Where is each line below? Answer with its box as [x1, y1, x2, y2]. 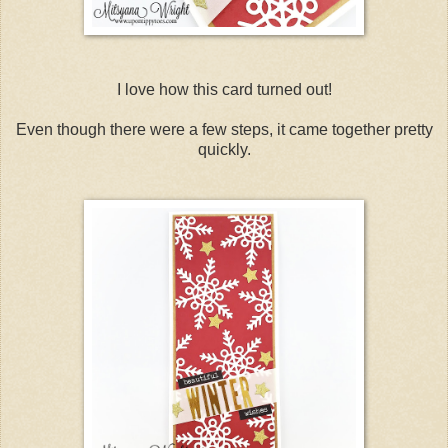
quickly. [197, 140, 251, 158]
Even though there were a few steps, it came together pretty [15, 120, 433, 138]
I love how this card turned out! [116, 80, 332, 98]
